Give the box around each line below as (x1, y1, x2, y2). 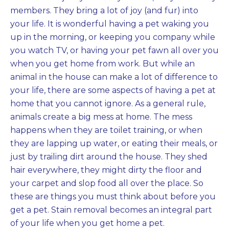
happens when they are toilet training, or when (10, 125, 202, 135)
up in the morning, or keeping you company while (10, 32, 215, 42)
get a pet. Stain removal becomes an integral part (10, 205, 212, 215)
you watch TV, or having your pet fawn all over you (10, 45, 219, 55)
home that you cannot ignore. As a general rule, (10, 99, 205, 108)
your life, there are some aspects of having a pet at (10, 85, 216, 95)
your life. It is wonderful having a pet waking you (10, 19, 209, 29)
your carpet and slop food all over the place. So (10, 178, 203, 188)
